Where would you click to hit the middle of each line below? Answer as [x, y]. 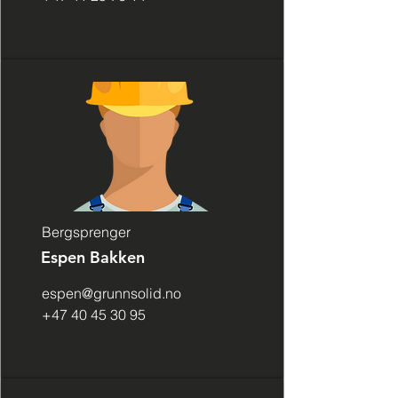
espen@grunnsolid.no [111, 293]
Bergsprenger [86, 232]
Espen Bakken [93, 257]
